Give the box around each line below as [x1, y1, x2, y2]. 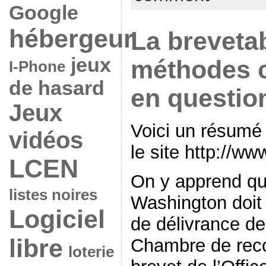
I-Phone [8, 58, 65, 75]
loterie [68, 243, 114, 260]
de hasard [8, 77, 104, 99]
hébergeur [8, 24, 134, 53]
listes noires [8, 186, 97, 203]
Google [8, 1, 78, 24]
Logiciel [8, 205, 105, 233]
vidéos [8, 127, 83, 154]
